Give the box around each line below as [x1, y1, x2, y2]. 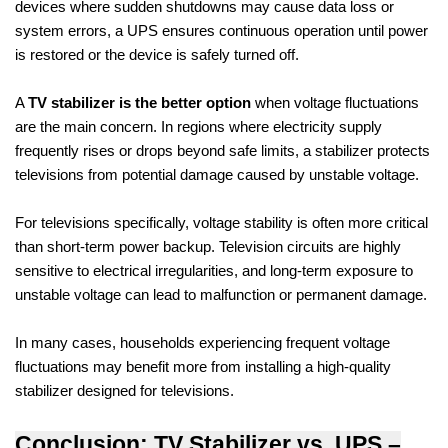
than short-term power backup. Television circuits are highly [15, 238, 401, 255]
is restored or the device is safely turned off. [15, 46, 299, 63]
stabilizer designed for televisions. [15, 382, 234, 399]
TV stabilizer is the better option [28, 94, 251, 111]
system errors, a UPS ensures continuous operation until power [15, 22, 428, 39]
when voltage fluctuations [251, 94, 419, 111]
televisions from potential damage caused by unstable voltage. [15, 166, 419, 183]
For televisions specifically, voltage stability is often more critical [15, 214, 428, 231]
